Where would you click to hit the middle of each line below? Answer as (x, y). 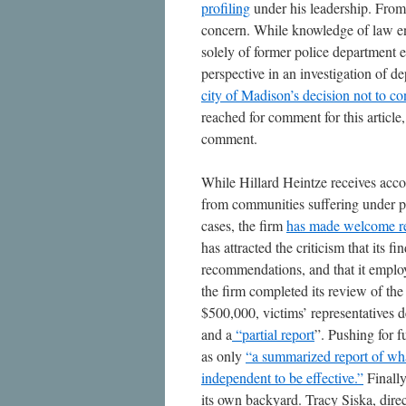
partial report (278, 334)
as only (223, 356)
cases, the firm (244, 225)
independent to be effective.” (282, 377)
